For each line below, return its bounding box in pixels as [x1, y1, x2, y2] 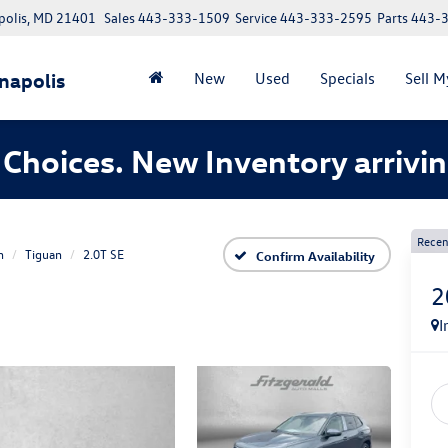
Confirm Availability [256, 246, 375, 264]
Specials [320, 68, 375, 88]
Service [235, 8, 277, 27]
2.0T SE [83, 245, 124, 263]
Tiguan [25, 245, 62, 263]
